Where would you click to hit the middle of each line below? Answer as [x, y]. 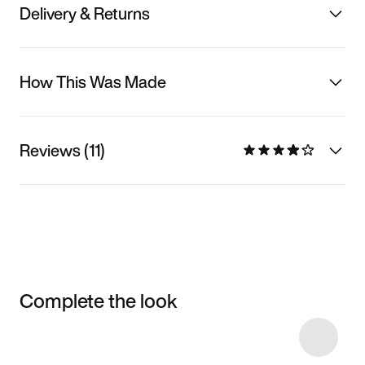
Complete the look [99, 300]
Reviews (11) [62, 150]
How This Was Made [93, 81]
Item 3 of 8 [42, 335]
